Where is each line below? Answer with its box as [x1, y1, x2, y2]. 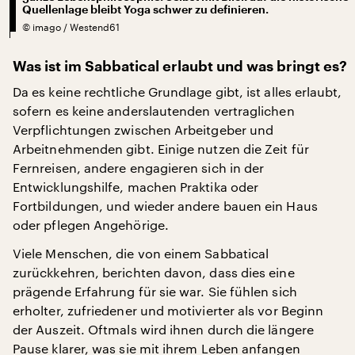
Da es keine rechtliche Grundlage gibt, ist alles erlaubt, [13, 83, 342, 99]
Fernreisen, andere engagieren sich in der [13, 159, 265, 175]
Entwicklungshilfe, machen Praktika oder [13, 178, 259, 194]
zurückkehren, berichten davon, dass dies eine [13, 264, 295, 280]
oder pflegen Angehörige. [13, 216, 169, 232]
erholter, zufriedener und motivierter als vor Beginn [13, 302, 324, 318]
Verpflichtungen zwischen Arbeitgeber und [13, 121, 274, 137]
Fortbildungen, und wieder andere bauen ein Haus [13, 197, 318, 213]
